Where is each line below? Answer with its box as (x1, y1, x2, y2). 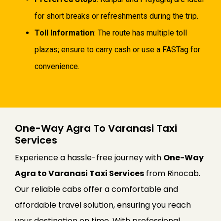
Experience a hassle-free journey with (15, 151, 163, 163)
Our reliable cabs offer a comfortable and (15, 183, 178, 195)
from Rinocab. (144, 167, 200, 179)
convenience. (35, 61, 79, 71)
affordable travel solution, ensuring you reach (15, 199, 191, 211)
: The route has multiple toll (94, 28, 187, 37)
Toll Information (35, 28, 94, 37)
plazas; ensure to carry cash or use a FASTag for (35, 44, 200, 54)
